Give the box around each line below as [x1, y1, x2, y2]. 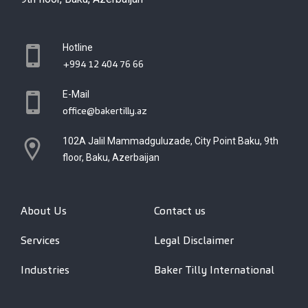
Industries [21, 263, 69, 278]
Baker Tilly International [154, 263, 274, 278]
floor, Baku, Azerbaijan [63, 152, 159, 164]
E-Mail [63, 89, 89, 100]
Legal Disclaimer [154, 233, 234, 248]
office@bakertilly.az [63, 104, 147, 118]
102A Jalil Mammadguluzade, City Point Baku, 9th [63, 135, 278, 147]
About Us [21, 203, 67, 219]
